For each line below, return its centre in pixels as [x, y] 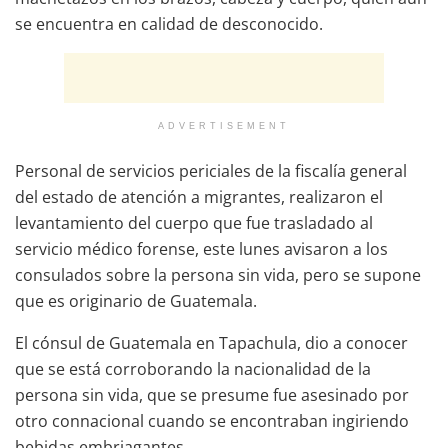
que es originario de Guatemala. [138, 300]
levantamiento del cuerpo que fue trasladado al [194, 222]
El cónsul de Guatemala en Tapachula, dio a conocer [211, 342]
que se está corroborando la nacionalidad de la [193, 368]
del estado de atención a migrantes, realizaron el [199, 196]
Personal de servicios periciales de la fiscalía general [211, 170]
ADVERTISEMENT [224, 125]
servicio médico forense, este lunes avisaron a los [201, 248]
